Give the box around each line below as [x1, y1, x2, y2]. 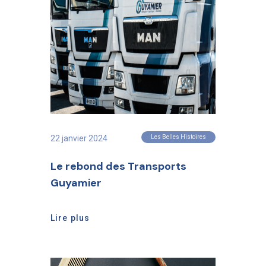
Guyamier [50, 176, 102, 190]
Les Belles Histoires [151, 134, 206, 140]
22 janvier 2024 [50, 134, 107, 143]
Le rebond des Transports [50, 159, 186, 173]
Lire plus [50, 213, 90, 223]
